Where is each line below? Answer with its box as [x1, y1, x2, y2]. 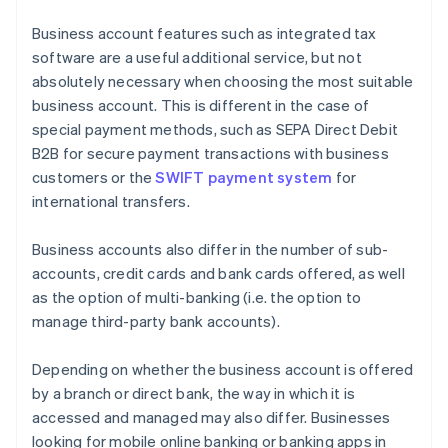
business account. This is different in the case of [32, 95, 370, 116]
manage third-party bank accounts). [32, 311, 280, 332]
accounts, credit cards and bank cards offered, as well [32, 263, 405, 284]
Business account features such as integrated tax [32, 23, 377, 44]
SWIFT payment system [155, 167, 333, 188]
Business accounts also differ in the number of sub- [32, 239, 389, 260]
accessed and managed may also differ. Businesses [32, 407, 391, 428]
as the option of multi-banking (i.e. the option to [32, 287, 362, 308]
